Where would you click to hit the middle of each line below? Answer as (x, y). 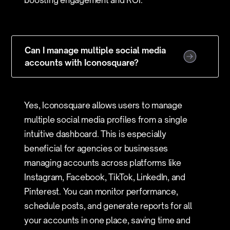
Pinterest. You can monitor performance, (101, 191)
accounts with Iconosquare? (82, 63)
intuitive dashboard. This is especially (95, 134)
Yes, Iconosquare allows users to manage (103, 105)
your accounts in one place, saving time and (107, 220)
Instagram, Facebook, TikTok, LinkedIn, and (105, 177)
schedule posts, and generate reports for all (108, 206)
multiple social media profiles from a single (106, 120)
